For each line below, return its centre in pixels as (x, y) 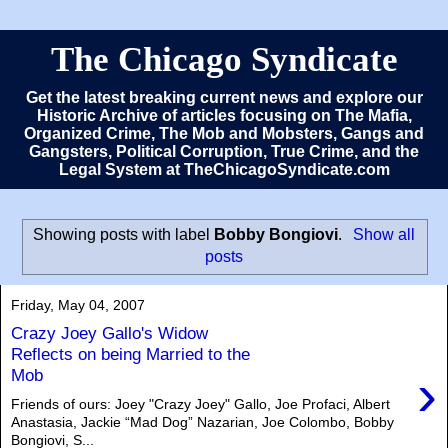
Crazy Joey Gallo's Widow (109, 333)
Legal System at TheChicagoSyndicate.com (224, 169)
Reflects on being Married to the (130, 354)
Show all (383, 234)
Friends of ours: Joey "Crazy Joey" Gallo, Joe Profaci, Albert (200, 403)
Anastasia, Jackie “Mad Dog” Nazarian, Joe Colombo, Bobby (202, 421)
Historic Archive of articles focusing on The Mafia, (224, 115)
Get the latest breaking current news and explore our (224, 97)
